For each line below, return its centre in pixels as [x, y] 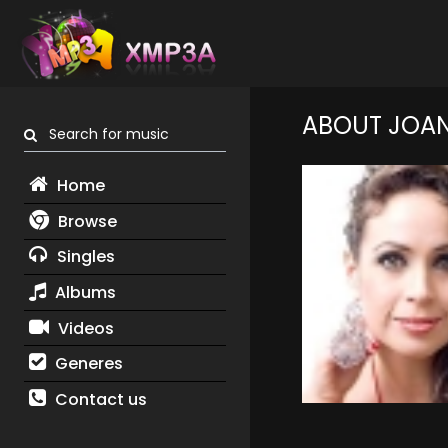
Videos [83, 328]
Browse [85, 221]
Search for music [103, 134]
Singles [83, 257]
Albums [83, 292]
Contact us [98, 399]
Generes [86, 364]
